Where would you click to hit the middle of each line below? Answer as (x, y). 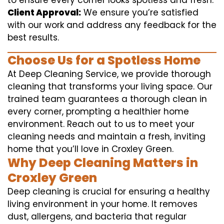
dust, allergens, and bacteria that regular (97, 217)
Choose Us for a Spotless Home (104, 60)
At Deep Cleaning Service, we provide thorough (109, 74)
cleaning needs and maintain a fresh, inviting (106, 137)
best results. (33, 38)
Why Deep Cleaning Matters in (103, 163)
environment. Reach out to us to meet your (101, 124)
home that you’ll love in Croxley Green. (90, 149)
